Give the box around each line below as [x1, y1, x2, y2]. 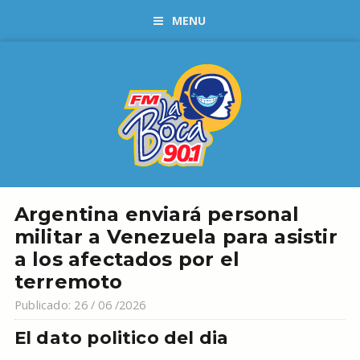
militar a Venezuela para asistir [14, 225, 337, 248]
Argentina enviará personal [14, 202, 300, 226]
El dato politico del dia [14, 327, 229, 348]
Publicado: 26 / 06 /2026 [14, 297, 146, 313]
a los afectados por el [14, 247, 239, 271]
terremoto [14, 270, 123, 293]
